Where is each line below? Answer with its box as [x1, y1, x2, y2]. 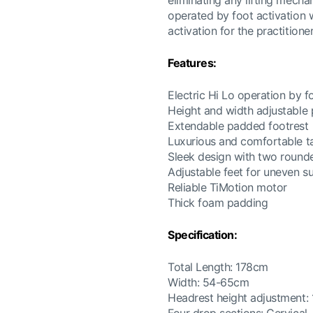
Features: [168, 56, 217, 70]
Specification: [168, 228, 238, 242]
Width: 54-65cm [168, 275, 249, 289]
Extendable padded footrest [168, 119, 309, 133]
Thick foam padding [168, 196, 268, 210]
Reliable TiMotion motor [168, 180, 287, 194]
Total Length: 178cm [168, 260, 268, 274]
